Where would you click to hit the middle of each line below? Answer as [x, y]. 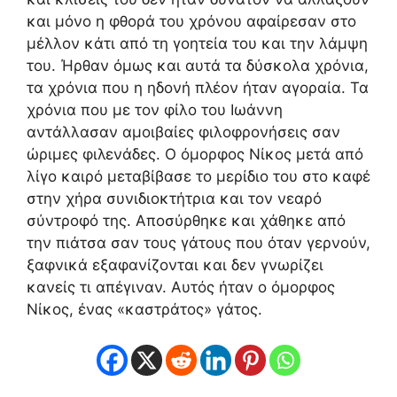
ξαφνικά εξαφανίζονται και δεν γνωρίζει [175, 265]
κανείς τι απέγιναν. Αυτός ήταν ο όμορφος [181, 287]
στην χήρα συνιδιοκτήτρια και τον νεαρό [174, 198]
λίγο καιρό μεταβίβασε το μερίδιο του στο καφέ [198, 176]
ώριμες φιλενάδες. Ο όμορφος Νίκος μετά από [195, 154]
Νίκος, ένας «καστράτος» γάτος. [144, 309]
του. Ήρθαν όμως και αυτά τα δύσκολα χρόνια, [198, 65]
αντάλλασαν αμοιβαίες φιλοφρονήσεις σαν [183, 132]
